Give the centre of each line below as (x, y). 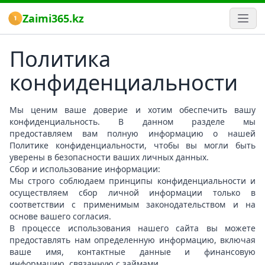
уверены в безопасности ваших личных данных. (110, 157)
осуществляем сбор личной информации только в (132, 193)
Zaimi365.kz (53, 18)
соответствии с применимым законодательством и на (132, 204)
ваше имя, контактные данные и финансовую (132, 252)
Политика (60, 59)
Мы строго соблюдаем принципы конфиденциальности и (132, 181)
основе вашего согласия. (63, 216)
